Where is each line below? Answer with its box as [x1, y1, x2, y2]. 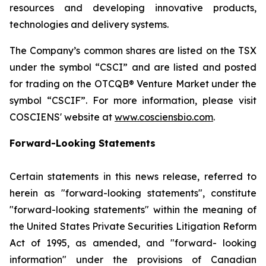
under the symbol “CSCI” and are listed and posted [9, 61, 256, 73]
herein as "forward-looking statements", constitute [9, 187, 256, 199]
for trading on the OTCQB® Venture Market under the [9, 78, 256, 90]
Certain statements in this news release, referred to [9, 170, 256, 182]
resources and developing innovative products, [9, 2, 256, 14]
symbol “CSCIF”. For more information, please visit [9, 94, 256, 106]
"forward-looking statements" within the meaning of [9, 204, 256, 216]
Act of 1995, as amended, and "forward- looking [9, 237, 256, 249]
